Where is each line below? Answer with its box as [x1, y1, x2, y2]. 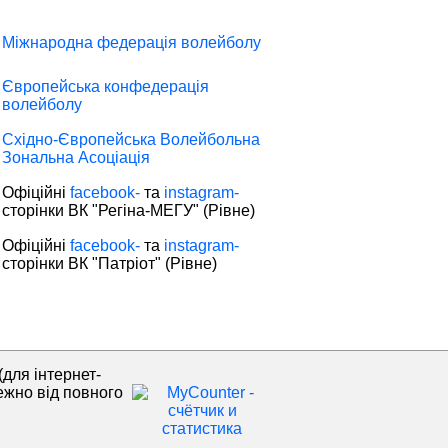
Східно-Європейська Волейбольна [2, 131, 260, 148]
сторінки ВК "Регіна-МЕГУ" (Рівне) [2, 202, 255, 219]
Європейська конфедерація [2, 78, 209, 95]
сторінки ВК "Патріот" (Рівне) [2, 255, 217, 272]
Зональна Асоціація [2, 149, 150, 166]
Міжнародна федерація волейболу [2, 34, 261, 51]
